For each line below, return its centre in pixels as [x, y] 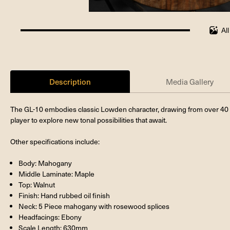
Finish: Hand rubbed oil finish [64, 195]
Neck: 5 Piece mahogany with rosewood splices [94, 206]
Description [70, 81]
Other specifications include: [55, 141]
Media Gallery [190, 81]
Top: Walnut [37, 184]
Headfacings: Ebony [50, 217]
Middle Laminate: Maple [57, 174]
